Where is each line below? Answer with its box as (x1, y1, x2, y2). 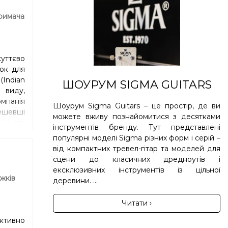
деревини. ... (53, 176, 98, 185)
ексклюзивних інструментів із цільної (53, 165, 220, 175)
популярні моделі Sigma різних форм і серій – (53, 133, 220, 142)
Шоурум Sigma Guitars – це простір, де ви (53, 101, 220, 110)
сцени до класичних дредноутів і (53, 154, 220, 164)
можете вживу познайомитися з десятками (53, 111, 220, 121)
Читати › (122, 198, 152, 208)
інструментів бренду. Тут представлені (53, 122, 220, 132)
